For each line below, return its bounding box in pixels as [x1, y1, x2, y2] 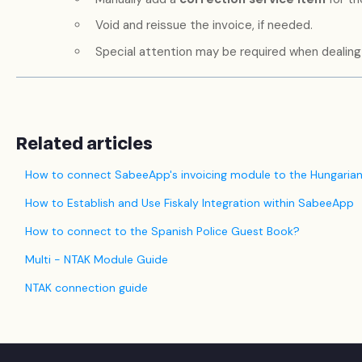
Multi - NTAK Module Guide [24, 251, 168, 267]
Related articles [15, 130, 153, 157]
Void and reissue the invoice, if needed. [95, 17, 313, 34]
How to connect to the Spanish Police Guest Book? [24, 223, 300, 238]
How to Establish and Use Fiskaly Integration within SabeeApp [24, 195, 354, 210]
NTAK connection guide [24, 280, 148, 295]
